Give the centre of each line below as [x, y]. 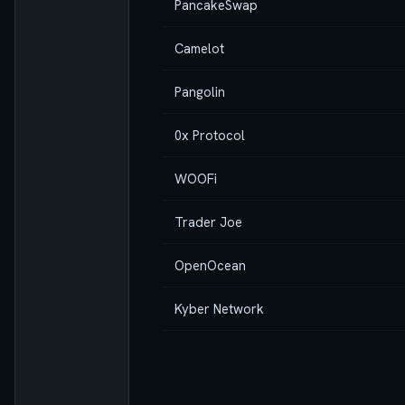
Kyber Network [219, 308]
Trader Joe [208, 221]
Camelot [199, 48]
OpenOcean [210, 265]
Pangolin [200, 91]
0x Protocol [210, 135]
